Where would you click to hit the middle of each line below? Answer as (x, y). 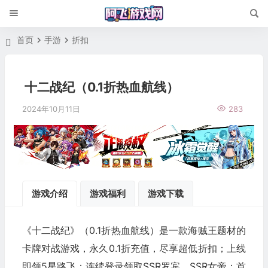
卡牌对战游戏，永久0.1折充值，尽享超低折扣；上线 (134, 248)
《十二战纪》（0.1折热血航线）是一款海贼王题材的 (134, 230)
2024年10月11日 (51, 109)
